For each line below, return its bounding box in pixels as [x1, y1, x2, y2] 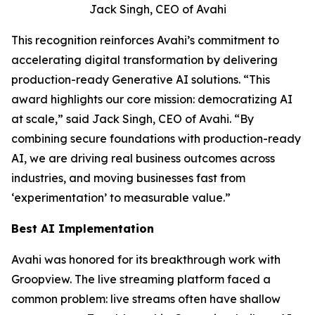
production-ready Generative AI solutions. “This [11, 72, 270, 86]
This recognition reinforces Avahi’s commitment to [11, 32, 279, 47]
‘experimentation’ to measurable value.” [11, 190, 236, 205]
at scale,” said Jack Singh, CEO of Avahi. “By [11, 111, 254, 126]
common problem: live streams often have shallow [11, 291, 281, 306]
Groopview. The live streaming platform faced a [11, 271, 271, 286]
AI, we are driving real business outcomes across [11, 150, 275, 165]
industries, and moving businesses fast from [11, 170, 245, 185]
